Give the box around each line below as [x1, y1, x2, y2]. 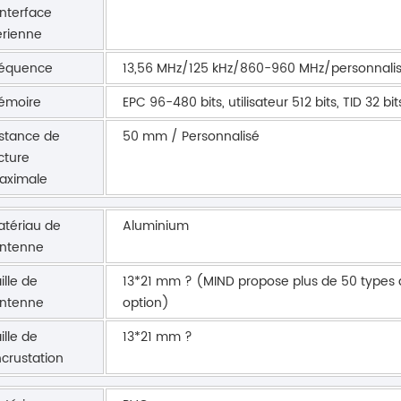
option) [122, 292, 169, 313]
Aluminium [122, 215, 189, 236]
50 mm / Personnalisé [122, 125, 260, 147]
